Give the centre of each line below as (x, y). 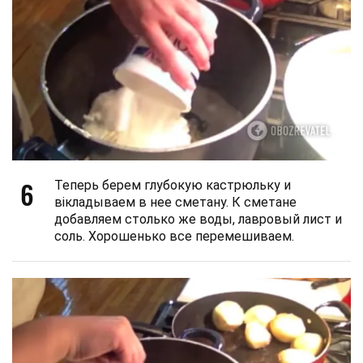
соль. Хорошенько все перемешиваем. (174, 237)
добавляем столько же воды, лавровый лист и (198, 220)
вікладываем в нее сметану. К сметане (175, 203)
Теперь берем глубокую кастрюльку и (173, 186)
